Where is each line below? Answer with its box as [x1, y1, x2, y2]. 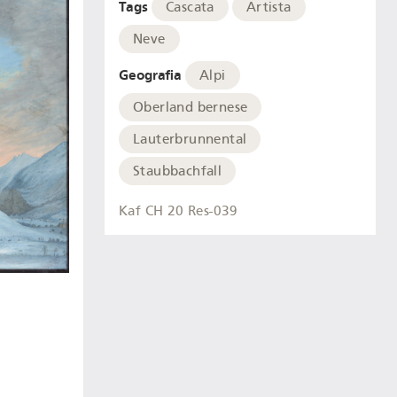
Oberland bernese [133, 98, 248, 115]
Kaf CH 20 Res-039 [119, 203, 238, 220]
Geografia [119, 66, 182, 83]
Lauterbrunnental [133, 130, 247, 147]
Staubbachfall [133, 162, 222, 179]
